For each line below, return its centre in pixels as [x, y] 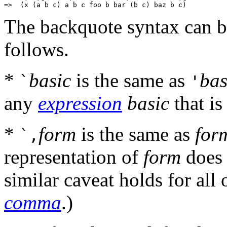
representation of [74, 157]
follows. [36, 50]
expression [80, 103]
